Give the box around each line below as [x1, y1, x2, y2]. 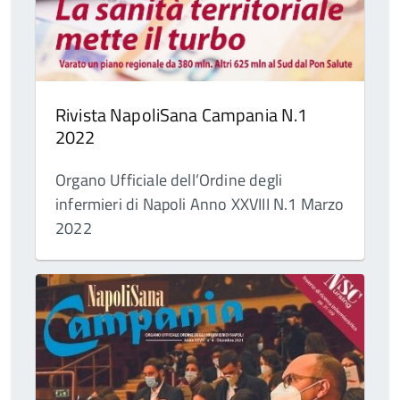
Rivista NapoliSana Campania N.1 [55, 100, 308, 129]
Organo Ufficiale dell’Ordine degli [55, 167, 283, 192]
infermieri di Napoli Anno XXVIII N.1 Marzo [55, 191, 345, 216]
